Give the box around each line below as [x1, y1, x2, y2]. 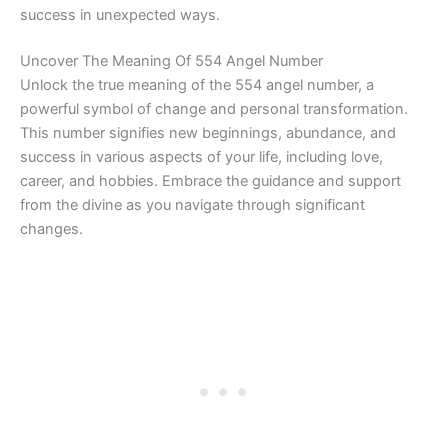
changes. [20, 220, 83, 239]
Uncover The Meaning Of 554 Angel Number [20, 52, 323, 71]
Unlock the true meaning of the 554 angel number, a [20, 76, 374, 95]
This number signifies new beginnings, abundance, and [20, 124, 396, 143]
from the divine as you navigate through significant [20, 196, 365, 215]
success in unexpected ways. [20, 6, 220, 25]
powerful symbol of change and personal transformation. [20, 100, 408, 119]
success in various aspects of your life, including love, [20, 148, 383, 167]
